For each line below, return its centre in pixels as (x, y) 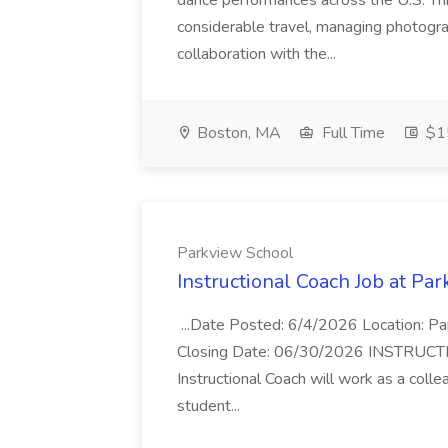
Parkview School (235, 253)
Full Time (351, 133)
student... (210, 406)
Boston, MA (237, 133)
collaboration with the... (258, 54)
